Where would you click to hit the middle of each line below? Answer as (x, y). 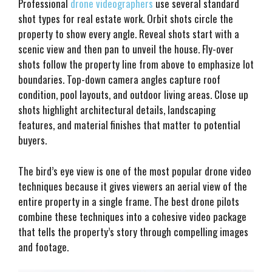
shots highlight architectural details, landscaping (117, 110)
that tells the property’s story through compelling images (133, 231)
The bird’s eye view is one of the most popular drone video (135, 171)
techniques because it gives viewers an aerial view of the (133, 186)
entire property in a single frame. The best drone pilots (129, 201)
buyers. (32, 140)
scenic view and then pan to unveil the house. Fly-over (126, 49)
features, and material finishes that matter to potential (129, 125)
